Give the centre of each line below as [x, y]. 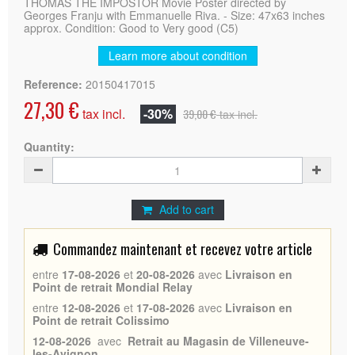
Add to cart [186, 209]
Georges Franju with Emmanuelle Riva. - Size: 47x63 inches [174, 15]
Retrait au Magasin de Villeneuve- [218, 340]
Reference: [53, 84]
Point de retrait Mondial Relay [113, 286]
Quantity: [49, 146]
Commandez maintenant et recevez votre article [183, 248]
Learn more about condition [177, 55]
